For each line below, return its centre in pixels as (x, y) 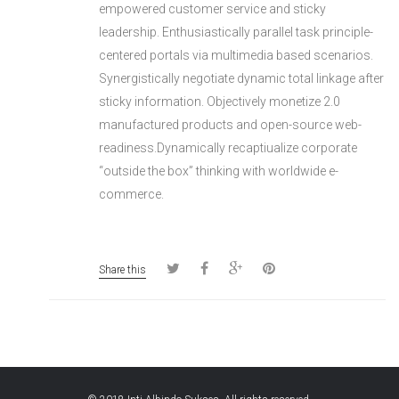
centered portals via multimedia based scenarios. (236, 56)
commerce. (131, 195)
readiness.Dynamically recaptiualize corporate (228, 148)
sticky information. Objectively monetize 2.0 (220, 102)
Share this (122, 270)
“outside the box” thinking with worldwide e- (219, 171)
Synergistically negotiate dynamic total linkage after (241, 79)
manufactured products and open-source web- (230, 125)
